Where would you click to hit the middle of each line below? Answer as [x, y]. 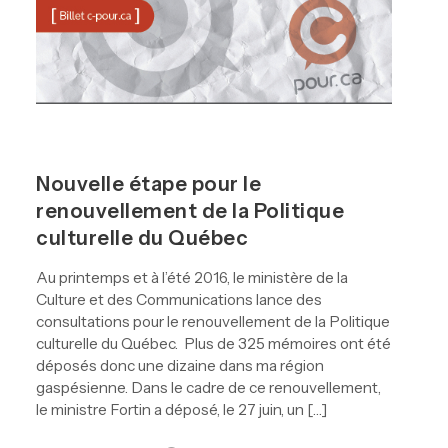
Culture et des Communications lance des [179, 300]
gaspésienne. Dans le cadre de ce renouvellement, [208, 388]
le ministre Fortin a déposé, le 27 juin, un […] [181, 410]
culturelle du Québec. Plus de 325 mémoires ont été [213, 344]
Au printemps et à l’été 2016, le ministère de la [192, 278]
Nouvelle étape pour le [148, 184]
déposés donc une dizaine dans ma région [180, 366]
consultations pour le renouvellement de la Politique [213, 322]
